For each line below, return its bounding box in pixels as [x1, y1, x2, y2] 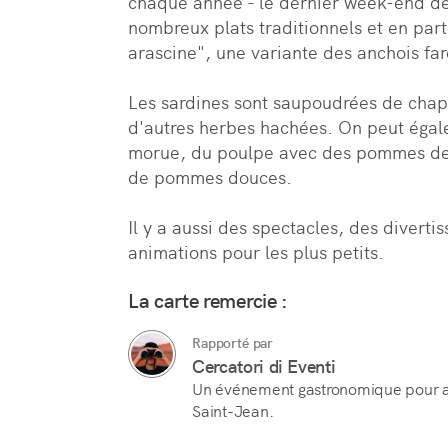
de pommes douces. [128, 165, 292, 189]
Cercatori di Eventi [192, 354, 336, 378]
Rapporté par [192, 333, 274, 352]
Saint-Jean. [192, 400, 274, 422]
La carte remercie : [128, 287, 288, 314]
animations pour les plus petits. [128, 240, 384, 264]
